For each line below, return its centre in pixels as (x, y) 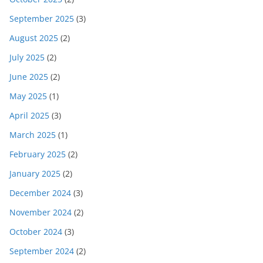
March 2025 (33, 135)
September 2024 (42, 251)
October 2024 (36, 232)
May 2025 (28, 96)
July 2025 (27, 58)
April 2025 (29, 116)
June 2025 (29, 77)
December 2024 (40, 193)
